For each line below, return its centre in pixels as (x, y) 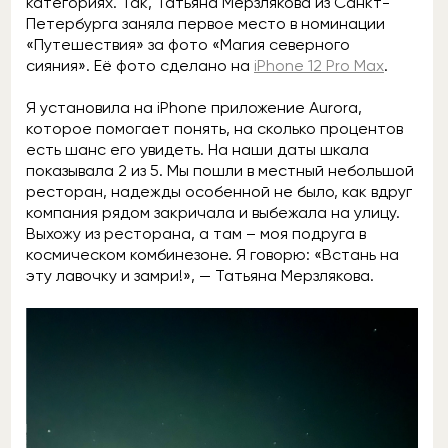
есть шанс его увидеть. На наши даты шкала (197, 149)
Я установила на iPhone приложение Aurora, (194, 107)
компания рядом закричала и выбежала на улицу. (213, 212)
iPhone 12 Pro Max (319, 65)
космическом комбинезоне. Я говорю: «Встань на (212, 254)
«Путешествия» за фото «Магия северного (188, 44)
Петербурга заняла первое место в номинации (205, 23)
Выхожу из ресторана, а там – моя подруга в (196, 233)
